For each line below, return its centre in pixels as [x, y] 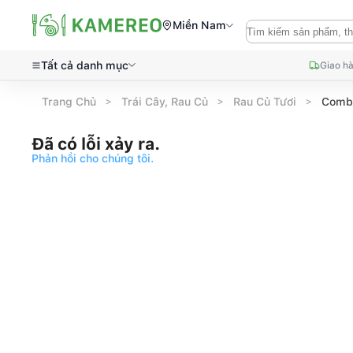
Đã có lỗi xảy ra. [96, 144]
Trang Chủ [69, 101]
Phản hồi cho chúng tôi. [93, 158]
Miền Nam [199, 25]
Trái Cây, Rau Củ [165, 101]
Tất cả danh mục [85, 65]
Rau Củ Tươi [265, 101]
